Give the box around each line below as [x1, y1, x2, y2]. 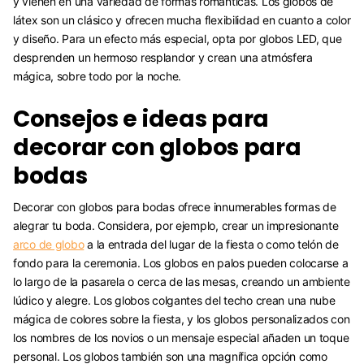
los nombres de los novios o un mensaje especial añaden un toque [13, 330, 349, 344]
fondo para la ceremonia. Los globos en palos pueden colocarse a [13, 255, 349, 270]
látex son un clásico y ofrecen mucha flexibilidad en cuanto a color [13, 12, 351, 27]
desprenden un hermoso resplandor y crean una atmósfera [13, 50, 313, 64]
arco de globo [13, 236, 84, 251]
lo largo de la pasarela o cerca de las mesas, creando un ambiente [13, 274, 350, 288]
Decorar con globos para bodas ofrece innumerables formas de [13, 199, 336, 214]
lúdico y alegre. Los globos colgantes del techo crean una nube [13, 292, 336, 307]
